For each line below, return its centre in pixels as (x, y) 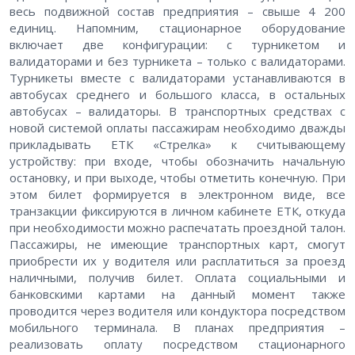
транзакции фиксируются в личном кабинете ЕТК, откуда (177, 211)
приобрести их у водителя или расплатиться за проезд (177, 261)
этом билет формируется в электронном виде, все (177, 194)
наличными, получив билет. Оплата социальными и (177, 277)
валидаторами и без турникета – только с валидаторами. (177, 61)
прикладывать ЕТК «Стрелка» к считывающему (177, 144)
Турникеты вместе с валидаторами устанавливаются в (177, 78)
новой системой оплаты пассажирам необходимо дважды (177, 128)
